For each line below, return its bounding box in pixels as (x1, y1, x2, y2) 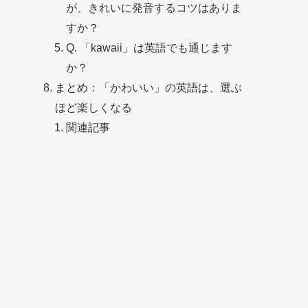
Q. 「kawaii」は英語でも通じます (66, 41, 233, 54)
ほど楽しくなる (55, 101, 133, 114)
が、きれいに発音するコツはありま (66, 1, 243, 14)
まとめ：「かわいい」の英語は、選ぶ (55, 81, 243, 94)
